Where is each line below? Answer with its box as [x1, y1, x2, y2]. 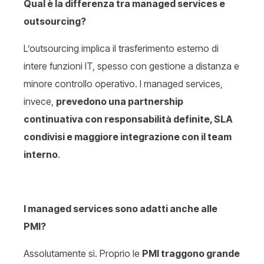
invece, [24, 95, 56, 108]
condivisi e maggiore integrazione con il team [24, 131, 232, 143]
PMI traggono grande [142, 247, 240, 260]
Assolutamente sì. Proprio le [24, 247, 142, 260]
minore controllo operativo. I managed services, [24, 78, 223, 90]
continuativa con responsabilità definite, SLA [24, 113, 233, 126]
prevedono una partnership [56, 95, 183, 108]
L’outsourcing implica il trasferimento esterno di [24, 42, 219, 55]
